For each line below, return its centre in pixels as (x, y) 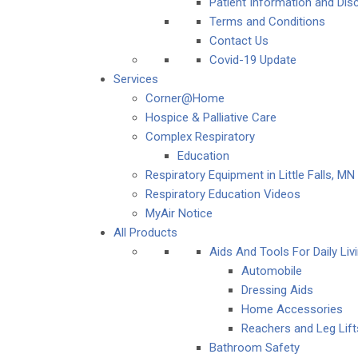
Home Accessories (292, 309)
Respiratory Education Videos (223, 194)
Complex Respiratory (200, 137)
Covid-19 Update (253, 60)
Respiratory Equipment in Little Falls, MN (250, 175)
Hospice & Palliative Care (211, 117)
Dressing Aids (277, 290)
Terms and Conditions (267, 22)
